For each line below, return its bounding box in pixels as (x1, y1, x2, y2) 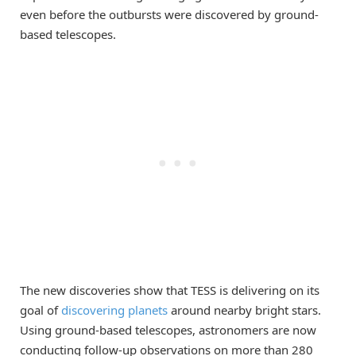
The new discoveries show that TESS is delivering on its (20, 281, 319, 298)
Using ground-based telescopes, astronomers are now (20, 321, 316, 338)
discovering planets (61, 301, 168, 318)
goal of (20, 301, 61, 318)
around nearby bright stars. (168, 301, 321, 318)
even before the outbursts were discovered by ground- (20, 6, 319, 23)
